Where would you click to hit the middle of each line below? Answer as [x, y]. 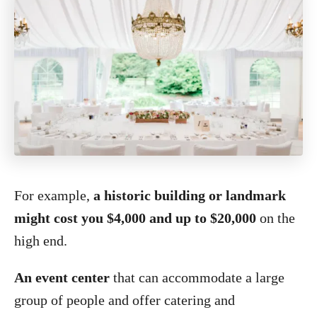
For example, [54, 195]
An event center [64, 277]
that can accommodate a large [199, 277]
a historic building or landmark [190, 195]
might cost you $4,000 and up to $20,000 [135, 218]
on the [276, 218]
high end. [41, 241]
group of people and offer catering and [125, 300]
